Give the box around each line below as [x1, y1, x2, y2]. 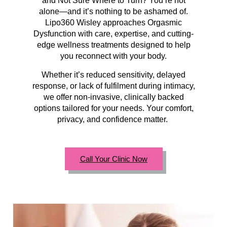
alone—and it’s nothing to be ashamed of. [39, 7, 188, 16]
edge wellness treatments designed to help [36, 41, 191, 50]
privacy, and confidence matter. [57, 115, 170, 124]
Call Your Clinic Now [80, 155, 147, 164]
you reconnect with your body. [60, 52, 167, 61]
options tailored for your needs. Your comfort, [33, 103, 194, 112]
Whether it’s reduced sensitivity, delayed [42, 70, 185, 79]
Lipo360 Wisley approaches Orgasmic [45, 18, 182, 27]
